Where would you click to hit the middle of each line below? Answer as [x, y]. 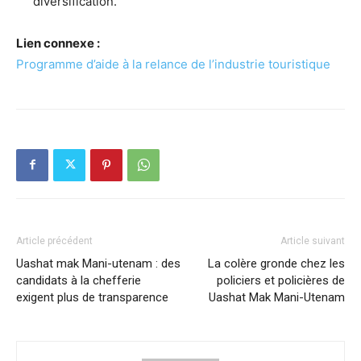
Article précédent [54, 241]
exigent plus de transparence [92, 297]
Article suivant [313, 241]
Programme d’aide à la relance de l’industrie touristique [173, 64]
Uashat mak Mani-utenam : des [98, 263]
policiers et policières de [281, 280]
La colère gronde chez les [276, 263]
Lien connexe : [58, 43]
